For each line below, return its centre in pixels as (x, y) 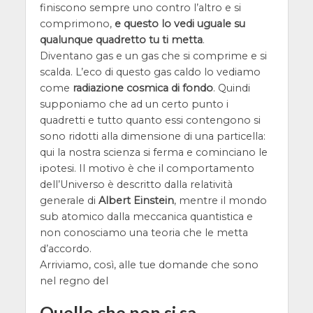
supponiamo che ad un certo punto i (134, 104)
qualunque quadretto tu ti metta (121, 39)
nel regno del (74, 281)
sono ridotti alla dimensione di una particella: (152, 136)
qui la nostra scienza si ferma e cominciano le (153, 152)
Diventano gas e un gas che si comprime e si (153, 56)
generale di (69, 200)
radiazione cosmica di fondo (143, 88)
